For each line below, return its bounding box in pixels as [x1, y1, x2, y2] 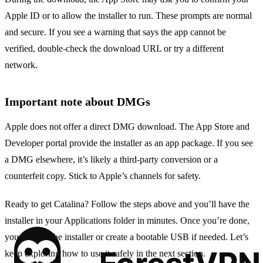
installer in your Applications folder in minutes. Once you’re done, [5, 215, 249, 226]
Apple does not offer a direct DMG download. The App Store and [5, 122, 249, 132]
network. [5, 60, 38, 70]
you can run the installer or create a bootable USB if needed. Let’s [5, 232, 248, 242]
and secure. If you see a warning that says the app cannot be [5, 27, 226, 38]
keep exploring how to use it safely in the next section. [5, 248, 205, 259]
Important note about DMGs [5, 95, 150, 109]
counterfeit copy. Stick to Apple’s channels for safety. [5, 171, 201, 181]
